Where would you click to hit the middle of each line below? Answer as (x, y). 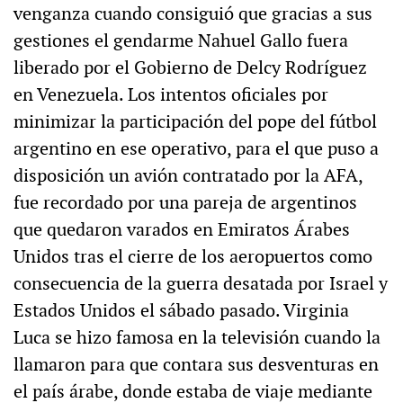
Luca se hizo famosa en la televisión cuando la (197, 338)
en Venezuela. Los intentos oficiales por (171, 95)
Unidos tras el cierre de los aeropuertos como (193, 257)
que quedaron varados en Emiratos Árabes (182, 230)
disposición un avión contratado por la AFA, (188, 176)
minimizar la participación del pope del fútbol (195, 122)
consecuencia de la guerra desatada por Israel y (201, 284)
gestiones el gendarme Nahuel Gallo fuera (181, 41)
